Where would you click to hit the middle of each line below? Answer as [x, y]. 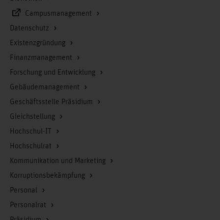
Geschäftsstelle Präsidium [52, 102]
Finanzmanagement [42, 58]
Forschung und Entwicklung [54, 72]
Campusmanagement [59, 14]
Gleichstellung [33, 117]
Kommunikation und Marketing [59, 161]
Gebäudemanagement [46, 87]
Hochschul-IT [32, 131]
